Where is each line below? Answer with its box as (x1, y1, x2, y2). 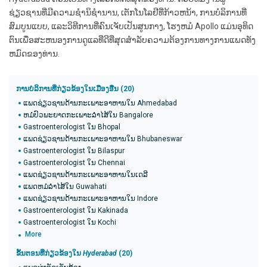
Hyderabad (83, 249, 117, 257)
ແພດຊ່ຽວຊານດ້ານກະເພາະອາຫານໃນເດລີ (23, 170, 148, 179)
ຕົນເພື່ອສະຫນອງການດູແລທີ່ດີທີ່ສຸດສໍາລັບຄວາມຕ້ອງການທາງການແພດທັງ (9, 35, 256, 45)
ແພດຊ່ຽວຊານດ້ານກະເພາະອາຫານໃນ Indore (23, 194, 158, 203)
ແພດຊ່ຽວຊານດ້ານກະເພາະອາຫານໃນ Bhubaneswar (23, 135, 182, 143)
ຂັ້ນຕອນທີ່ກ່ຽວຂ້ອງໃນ (16, 249, 83, 257)
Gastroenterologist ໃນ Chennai (23, 159, 125, 167)
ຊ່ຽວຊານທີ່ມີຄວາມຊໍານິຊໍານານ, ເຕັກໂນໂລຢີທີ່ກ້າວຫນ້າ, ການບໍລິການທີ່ (9, 8, 247, 17)
